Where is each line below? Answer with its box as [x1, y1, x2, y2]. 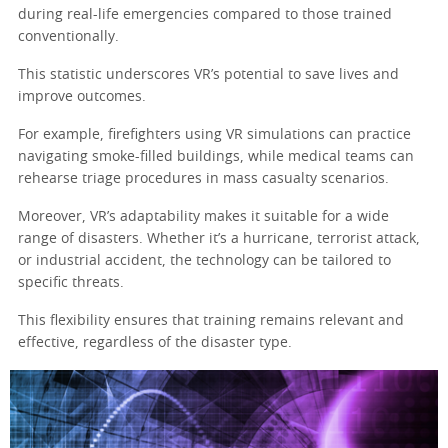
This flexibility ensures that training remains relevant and [18, 314, 404, 329]
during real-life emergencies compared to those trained [18, 8, 392, 23]
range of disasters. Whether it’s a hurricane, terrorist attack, [18, 232, 420, 247]
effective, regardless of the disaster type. [18, 336, 292, 351]
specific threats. [18, 276, 124, 291]
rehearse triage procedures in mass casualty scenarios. [18, 172, 389, 187]
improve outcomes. [18, 90, 146, 105]
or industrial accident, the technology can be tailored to [18, 254, 391, 269]
